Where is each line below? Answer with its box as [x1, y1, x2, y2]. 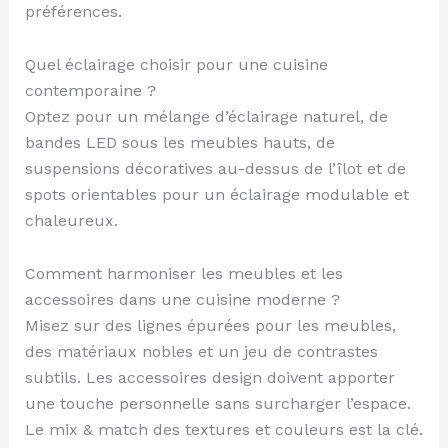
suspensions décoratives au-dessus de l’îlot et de [24, 159, 406, 179]
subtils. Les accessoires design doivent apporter [24, 368, 395, 387]
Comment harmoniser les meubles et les [24, 264, 343, 283]
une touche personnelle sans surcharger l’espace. [24, 394, 411, 413]
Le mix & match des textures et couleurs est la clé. [24, 420, 423, 439]
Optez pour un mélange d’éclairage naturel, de [24, 107, 388, 127]
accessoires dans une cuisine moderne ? [24, 290, 340, 309]
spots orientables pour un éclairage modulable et [24, 185, 409, 205]
